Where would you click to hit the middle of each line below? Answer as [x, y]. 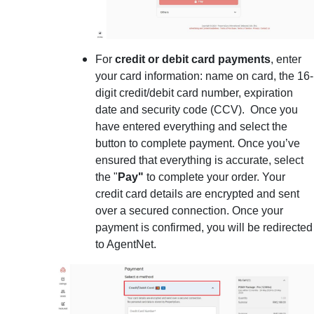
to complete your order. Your [216, 177]
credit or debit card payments [191, 59]
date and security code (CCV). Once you [197, 109]
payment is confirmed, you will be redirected [204, 227]
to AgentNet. [126, 244]
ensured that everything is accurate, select [199, 160]
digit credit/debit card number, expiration [194, 93]
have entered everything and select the [191, 126]
